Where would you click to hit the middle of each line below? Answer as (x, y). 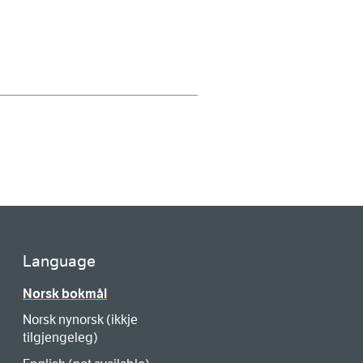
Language (59, 261)
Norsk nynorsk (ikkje (80, 320)
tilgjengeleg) (60, 337)
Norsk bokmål (65, 294)
